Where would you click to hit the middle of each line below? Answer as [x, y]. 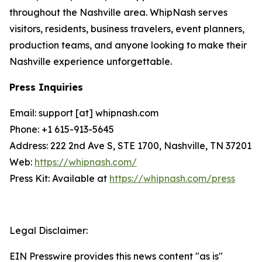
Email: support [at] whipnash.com [84, 113]
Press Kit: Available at [59, 178]
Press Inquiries [46, 87]
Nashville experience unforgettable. [91, 61]
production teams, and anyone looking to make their [128, 45]
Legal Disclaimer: [49, 230]
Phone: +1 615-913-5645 [62, 129]
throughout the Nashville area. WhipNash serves [118, 12]
